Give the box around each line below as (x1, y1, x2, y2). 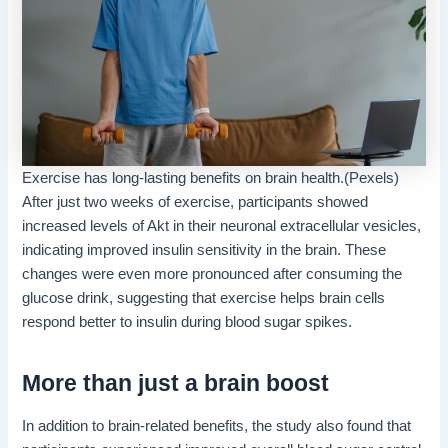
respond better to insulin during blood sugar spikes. (22, 314, 353, 331)
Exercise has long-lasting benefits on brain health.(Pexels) (22, 170, 400, 187)
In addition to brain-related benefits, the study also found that (22, 418, 412, 435)
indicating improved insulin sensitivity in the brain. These (22, 242, 387, 259)
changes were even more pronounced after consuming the (22, 266, 403, 283)
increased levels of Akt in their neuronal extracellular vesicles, (22, 218, 422, 235)
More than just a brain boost (22, 369, 330, 396)
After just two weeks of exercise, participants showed (22, 194, 369, 211)
